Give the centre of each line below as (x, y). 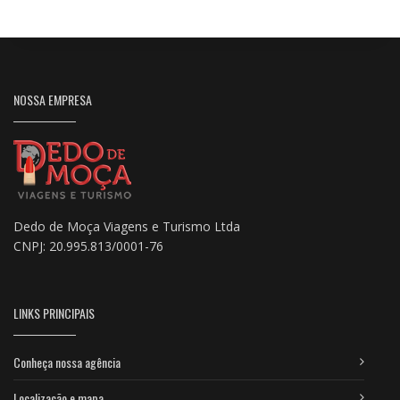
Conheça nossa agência (67, 362)
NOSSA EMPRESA (53, 99)
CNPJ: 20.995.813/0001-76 (88, 246)
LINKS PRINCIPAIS (54, 312)
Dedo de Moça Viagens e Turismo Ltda (127, 226)
